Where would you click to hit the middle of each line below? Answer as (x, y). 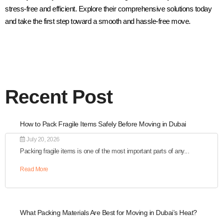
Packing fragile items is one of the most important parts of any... (105, 151)
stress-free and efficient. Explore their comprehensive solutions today (108, 8)
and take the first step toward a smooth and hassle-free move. (98, 21)
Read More (34, 169)
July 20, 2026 (42, 139)
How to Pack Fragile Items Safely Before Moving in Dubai (103, 124)
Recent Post (59, 97)
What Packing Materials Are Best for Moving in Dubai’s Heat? (109, 212)
